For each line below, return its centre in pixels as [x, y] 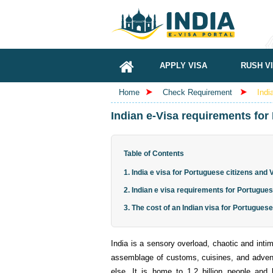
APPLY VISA [183, 66]
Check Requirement [199, 92]
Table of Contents [154, 154]
